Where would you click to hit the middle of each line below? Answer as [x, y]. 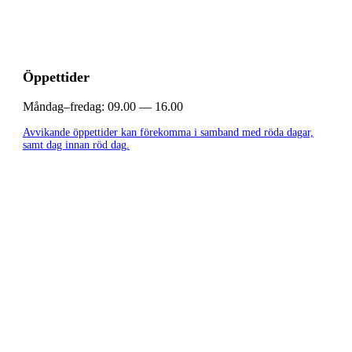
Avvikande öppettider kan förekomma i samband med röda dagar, [168, 133]
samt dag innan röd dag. [76, 145]
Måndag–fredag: [63, 107]
